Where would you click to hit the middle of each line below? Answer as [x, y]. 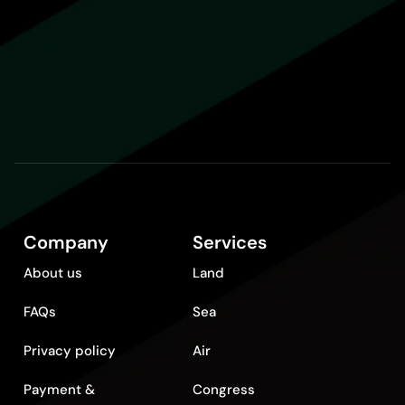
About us [53, 273]
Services [230, 242]
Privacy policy [70, 351]
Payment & [59, 390]
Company [66, 242]
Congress [224, 390]
